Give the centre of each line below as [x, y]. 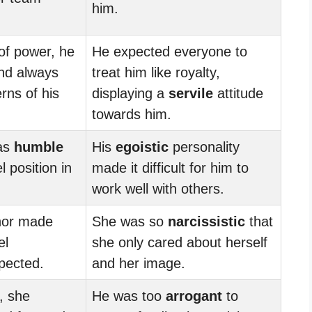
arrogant [194, 296]
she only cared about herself [180, 242]
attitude [238, 93]
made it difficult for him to [170, 167]
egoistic [142, 147]
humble [39, 147]
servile [191, 93]
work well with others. [158, 188]
